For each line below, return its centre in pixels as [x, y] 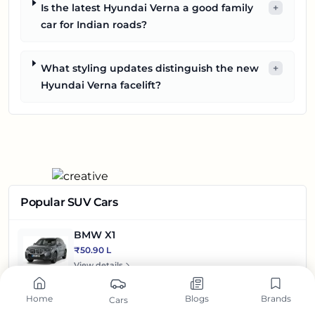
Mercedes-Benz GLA [125, 298]
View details [98, 265]
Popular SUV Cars [69, 202]
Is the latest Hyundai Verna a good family [147, 8]
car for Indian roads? [94, 25]
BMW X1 [95, 235]
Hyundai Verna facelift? [101, 85]
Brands [276, 298]
